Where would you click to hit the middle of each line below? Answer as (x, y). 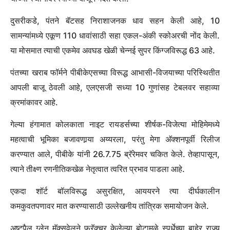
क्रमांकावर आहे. (34, 102)
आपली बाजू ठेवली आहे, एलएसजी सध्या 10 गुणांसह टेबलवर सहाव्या (115, 87)
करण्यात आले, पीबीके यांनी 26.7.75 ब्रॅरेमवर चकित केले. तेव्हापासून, (115, 154)
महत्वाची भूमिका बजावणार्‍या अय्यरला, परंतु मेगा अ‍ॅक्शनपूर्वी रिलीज (115, 139)
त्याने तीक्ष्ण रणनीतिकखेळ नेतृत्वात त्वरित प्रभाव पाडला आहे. (98, 169)
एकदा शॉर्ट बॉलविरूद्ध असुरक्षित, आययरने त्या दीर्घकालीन (115, 191)
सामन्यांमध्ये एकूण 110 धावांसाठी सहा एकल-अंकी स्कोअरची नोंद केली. (115, 35)
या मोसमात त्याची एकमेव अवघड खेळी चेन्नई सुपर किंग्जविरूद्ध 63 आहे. (113, 50)
